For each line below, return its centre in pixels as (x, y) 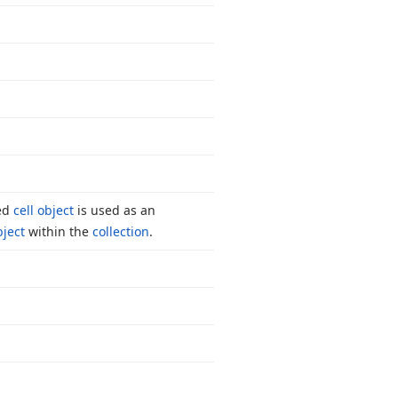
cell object (44, 210)
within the (59, 231)
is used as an (115, 210)
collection (121, 231)
